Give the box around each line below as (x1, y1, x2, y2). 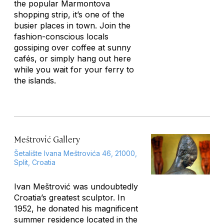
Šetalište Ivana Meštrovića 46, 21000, (14, 149, 137, 157)
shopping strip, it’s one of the (14, 9, 124, 19)
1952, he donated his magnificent (14, 203, 138, 213)
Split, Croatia (14, 158, 55, 166)
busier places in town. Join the (14, 20, 130, 30)
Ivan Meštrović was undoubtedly (14, 181, 138, 191)
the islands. (14, 75, 56, 85)
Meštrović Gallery (14, 133, 80, 144)
